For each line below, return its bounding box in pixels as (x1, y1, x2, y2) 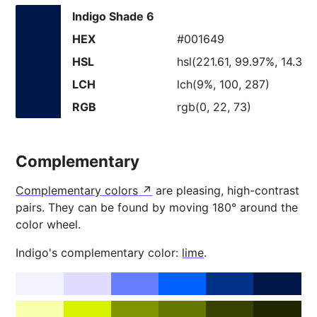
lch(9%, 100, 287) (177, 77, 270, 91)
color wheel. (16, 217, 81, 231)
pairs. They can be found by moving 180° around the (16, 200, 299, 214)
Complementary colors (16, 183, 139, 197)
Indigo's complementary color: (16, 246, 183, 260)
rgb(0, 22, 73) (177, 100, 252, 114)
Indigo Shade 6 (72, 9, 155, 23)
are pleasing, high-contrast (152, 183, 300, 197)
